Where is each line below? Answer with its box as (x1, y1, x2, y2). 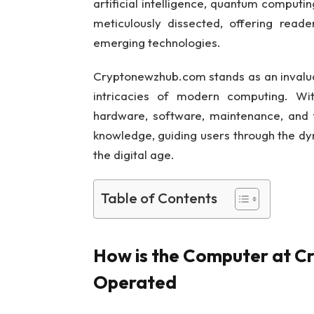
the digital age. (93, 147, 175, 163)
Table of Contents (100, 189, 217, 207)
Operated (93, 271, 177, 294)
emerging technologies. (93, 34, 221, 50)
